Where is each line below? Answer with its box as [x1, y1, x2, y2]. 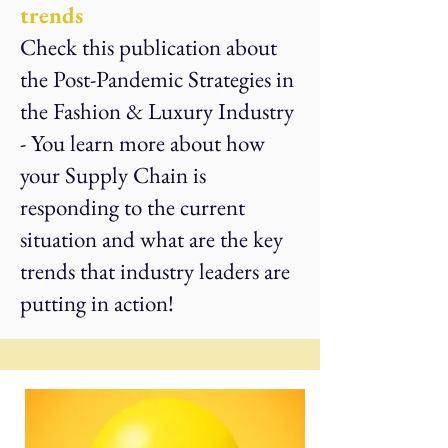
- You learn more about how [20, 128, 265, 158]
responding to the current [20, 192, 245, 222]
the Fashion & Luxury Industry [20, 96, 294, 126]
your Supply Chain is [20, 160, 206, 190]
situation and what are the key [20, 224, 283, 254]
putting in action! [20, 288, 174, 318]
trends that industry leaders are [20, 256, 290, 286]
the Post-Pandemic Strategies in [20, 64, 294, 94]
